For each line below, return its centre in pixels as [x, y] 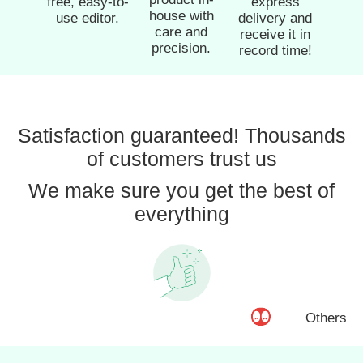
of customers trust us [181, 159]
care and [181, 32]
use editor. [88, 19]
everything [181, 214]
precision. [181, 49]
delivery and [275, 19]
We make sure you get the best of [181, 191]
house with [181, 16]
